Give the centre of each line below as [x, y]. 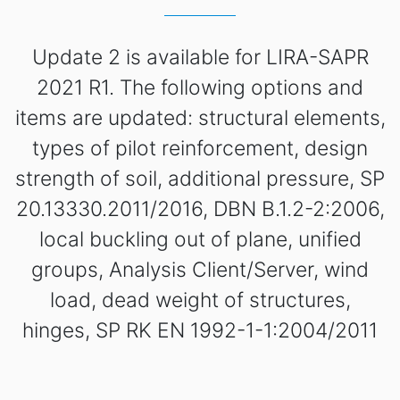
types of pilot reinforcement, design [200, 149]
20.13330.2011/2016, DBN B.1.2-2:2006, [200, 209]
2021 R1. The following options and [200, 88]
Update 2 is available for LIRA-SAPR [200, 58]
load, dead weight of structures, [200, 300]
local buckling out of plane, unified [200, 240]
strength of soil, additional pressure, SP [200, 179]
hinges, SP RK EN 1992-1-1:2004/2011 [200, 331]
